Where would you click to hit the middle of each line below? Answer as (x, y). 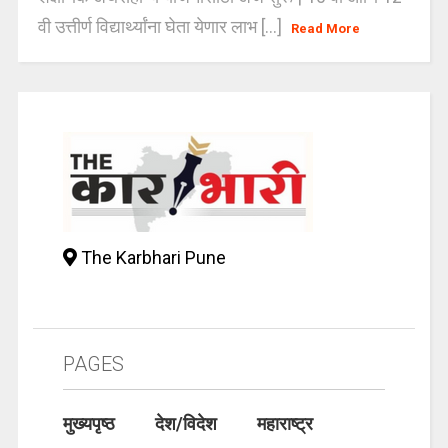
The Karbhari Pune (151, 257)
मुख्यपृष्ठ (88, 423)
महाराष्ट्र (284, 423)
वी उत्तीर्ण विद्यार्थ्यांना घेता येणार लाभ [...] (161, 26)
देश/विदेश (185, 423)
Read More (326, 28)
